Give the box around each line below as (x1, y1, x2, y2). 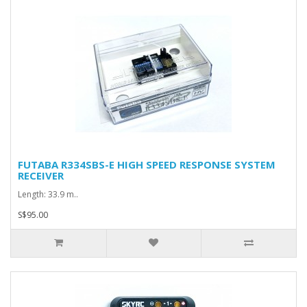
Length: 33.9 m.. (18, 188, 78, 200)
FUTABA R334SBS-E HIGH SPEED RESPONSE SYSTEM (18, 158, 275, 171)
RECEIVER (18, 169, 64, 182)
